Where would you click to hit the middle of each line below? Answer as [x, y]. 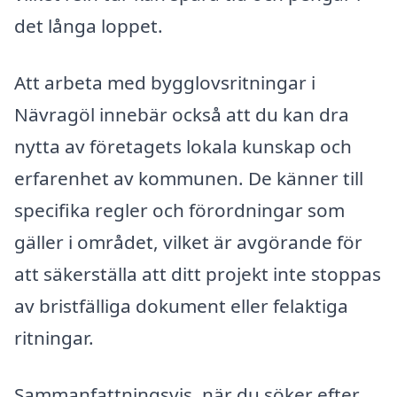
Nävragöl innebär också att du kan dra [182, 115]
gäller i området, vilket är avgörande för [188, 242]
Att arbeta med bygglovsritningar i [165, 83]
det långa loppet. [89, 26]
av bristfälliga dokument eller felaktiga [181, 306]
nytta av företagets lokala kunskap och [183, 147]
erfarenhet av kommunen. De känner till [189, 179]
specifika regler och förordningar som [179, 210]
